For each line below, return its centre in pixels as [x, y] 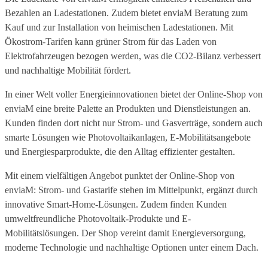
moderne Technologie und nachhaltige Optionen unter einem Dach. [132, 248]
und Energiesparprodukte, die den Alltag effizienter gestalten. [120, 152]
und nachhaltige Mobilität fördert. [68, 71]
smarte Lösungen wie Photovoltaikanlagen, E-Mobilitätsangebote [128, 138]
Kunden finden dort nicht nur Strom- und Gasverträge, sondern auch [134, 123]
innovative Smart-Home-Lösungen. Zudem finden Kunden [116, 205]
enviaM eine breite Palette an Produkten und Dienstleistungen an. [128, 109]
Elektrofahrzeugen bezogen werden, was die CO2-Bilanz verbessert [133, 56]
